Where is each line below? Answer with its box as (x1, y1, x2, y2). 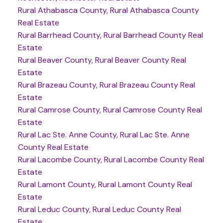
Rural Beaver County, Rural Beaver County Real (17, 55, 186, 66)
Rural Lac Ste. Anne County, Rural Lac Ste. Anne (17, 129, 190, 140)
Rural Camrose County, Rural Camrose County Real (17, 105, 202, 115)
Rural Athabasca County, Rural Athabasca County (17, 5, 199, 16)
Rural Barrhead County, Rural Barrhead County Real (17, 30, 203, 41)
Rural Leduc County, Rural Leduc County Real (17, 204, 181, 215)
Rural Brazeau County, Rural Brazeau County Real (17, 80, 195, 91)
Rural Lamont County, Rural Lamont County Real (17, 179, 192, 190)
